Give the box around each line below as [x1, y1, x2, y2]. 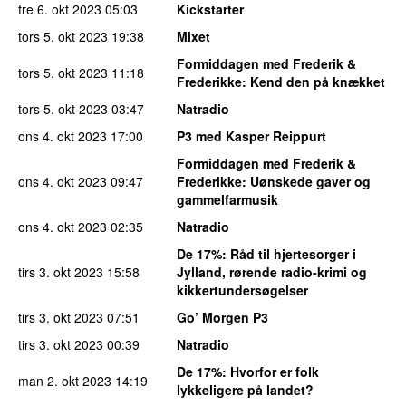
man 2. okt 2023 [18, 371, 111, 390]
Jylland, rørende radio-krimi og [177, 262, 367, 281]
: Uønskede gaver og [242, 171, 371, 190]
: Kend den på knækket [242, 72, 385, 91]
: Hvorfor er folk [222, 362, 319, 381]
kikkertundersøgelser [177, 280, 308, 299]
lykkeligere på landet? [177, 380, 314, 399]
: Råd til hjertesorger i [222, 244, 356, 263]
